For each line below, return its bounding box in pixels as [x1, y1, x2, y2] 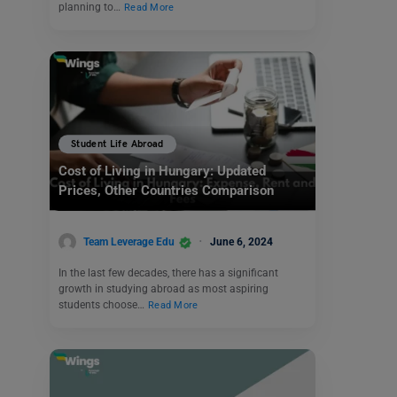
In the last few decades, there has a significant [58, 267, 278, 280]
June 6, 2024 [210, 235, 273, 248]
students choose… [58, 299, 147, 312]
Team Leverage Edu [83, 235, 175, 248]
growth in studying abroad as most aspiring [58, 283, 269, 296]
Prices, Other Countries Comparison [58, 183, 274, 199]
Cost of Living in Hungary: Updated [58, 163, 266, 180]
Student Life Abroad [71, 138, 164, 151]
